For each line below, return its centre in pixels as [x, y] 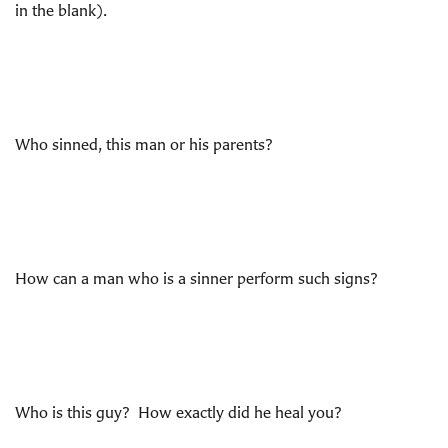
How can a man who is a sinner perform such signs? [196, 278]
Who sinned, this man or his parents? [144, 144]
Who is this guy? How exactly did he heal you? [178, 412]
